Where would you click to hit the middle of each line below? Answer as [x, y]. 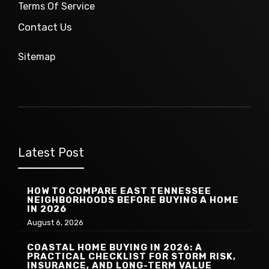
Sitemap [37, 57]
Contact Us [45, 27]
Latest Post [51, 153]
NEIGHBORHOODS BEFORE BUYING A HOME [133, 200]
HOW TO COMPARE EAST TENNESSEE [119, 191]
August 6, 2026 [55, 223]
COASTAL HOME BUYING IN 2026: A [115, 248]
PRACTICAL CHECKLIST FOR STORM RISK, [131, 257]
